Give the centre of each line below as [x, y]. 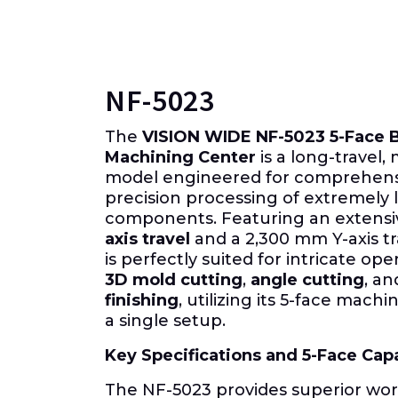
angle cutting [307, 279]
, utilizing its [229, 300]
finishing [142, 300]
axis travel [147, 239]
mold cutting [185, 279]
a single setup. [165, 320]
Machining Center [180, 157]
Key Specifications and [203, 355]
